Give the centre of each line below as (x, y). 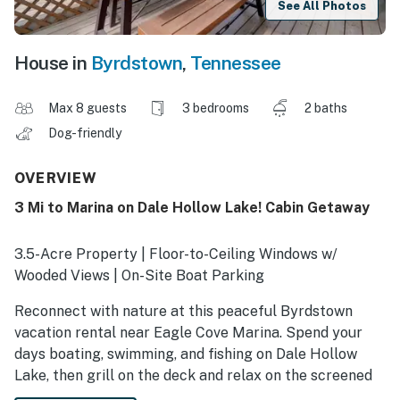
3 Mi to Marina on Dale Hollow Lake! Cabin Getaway (192, 208)
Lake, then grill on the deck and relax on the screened (193, 376)
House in (53, 63)
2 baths (326, 108)
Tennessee (236, 63)
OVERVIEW (56, 179)
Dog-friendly (86, 133)
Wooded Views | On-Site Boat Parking (139, 276)
